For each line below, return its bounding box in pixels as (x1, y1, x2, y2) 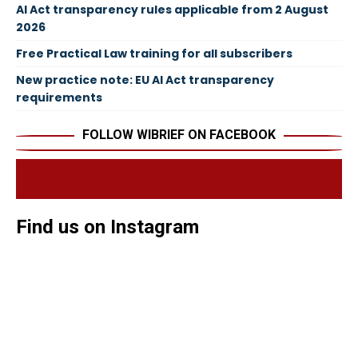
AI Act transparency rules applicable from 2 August (16, 2, 328, 18)
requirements (16, 89, 102, 106)
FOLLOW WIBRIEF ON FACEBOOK (82, 127, 276, 143)
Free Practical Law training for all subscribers (16, 46, 292, 62)
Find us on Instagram (16, 216, 199, 239)
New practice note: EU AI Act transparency (16, 72, 274, 89)
